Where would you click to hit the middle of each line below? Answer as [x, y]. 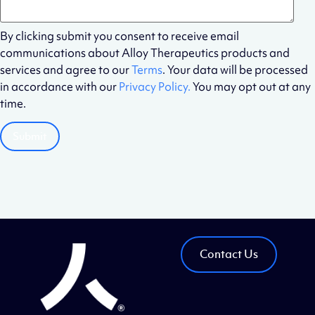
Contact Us [229, 254]
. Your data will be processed [235, 69]
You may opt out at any [251, 86]
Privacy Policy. [155, 86]
